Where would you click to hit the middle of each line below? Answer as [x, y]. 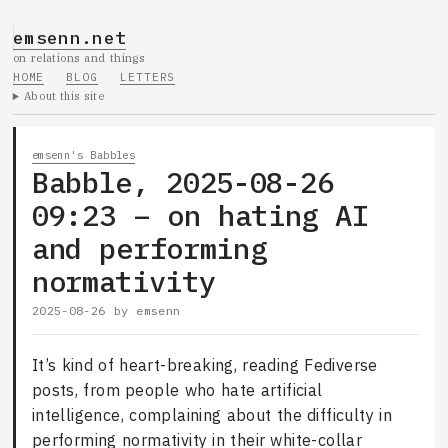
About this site [64, 96]
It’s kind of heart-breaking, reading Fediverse [204, 365]
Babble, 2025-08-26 [182, 181]
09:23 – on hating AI [200, 214]
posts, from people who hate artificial [177, 390]
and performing [149, 247]
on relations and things [79, 57]
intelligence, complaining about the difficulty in [211, 415]
